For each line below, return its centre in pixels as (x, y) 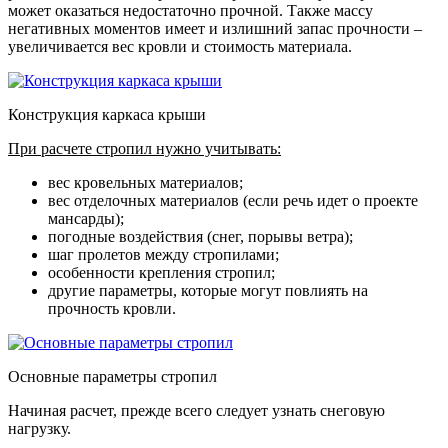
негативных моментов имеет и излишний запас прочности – (215, 28)
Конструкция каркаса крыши (107, 114)
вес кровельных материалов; (145, 182)
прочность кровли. (112, 308)
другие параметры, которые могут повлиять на (208, 290)
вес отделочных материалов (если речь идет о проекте (233, 200)
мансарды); (86, 218)
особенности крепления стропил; (161, 272)
